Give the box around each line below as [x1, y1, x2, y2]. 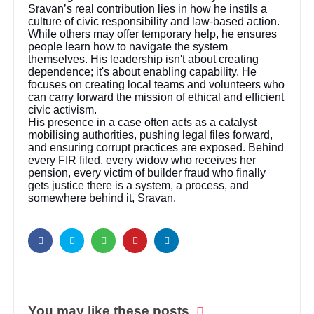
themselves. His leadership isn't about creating [28, 53, 259, 65]
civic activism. [28, 103, 97, 116]
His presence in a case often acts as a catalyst [28, 116, 257, 128]
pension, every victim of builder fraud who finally [28, 166, 266, 179]
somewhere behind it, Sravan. [28, 191, 177, 204]
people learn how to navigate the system [28, 40, 228, 53]
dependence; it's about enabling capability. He [28, 65, 257, 78]
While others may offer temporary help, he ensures [28, 27, 278, 40]
